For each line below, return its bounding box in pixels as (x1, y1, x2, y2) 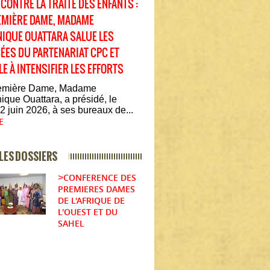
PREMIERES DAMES (58, 183, 135, 195)
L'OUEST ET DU (58, 206, 118, 218)
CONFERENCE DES (63, 171, 136, 183)
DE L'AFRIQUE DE (58, 194, 125, 206)
